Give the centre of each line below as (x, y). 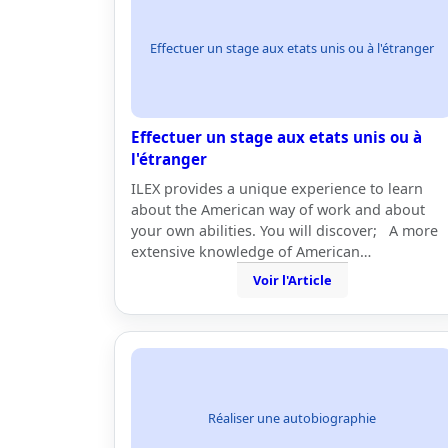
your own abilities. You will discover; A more (284, 230)
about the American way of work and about (278, 209)
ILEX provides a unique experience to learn (277, 188)
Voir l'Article (292, 280)
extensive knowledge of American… (251, 251)
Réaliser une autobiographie (292, 417)
